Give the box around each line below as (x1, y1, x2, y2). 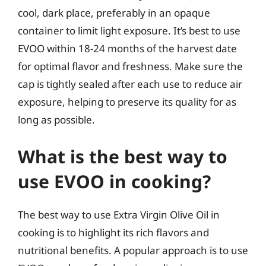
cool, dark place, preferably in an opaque (18, 6, 210, 20)
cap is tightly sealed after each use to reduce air (18, 77, 242, 91)
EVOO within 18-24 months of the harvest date (18, 42, 237, 55)
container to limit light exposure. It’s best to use (18, 24, 240, 37)
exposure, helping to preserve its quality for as (18, 95, 236, 109)
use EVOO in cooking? (18, 169, 211, 194)
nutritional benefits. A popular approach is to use (18, 243, 248, 257)
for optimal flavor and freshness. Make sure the (18, 59, 243, 73)
